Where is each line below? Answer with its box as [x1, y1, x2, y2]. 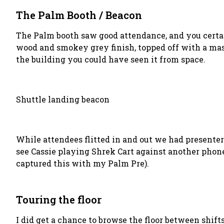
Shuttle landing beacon [16, 94, 109, 104]
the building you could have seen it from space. [16, 54, 205, 64]
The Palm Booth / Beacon [16, 8, 142, 21]
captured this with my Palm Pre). [16, 158, 149, 168]
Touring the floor [16, 193, 101, 206]
